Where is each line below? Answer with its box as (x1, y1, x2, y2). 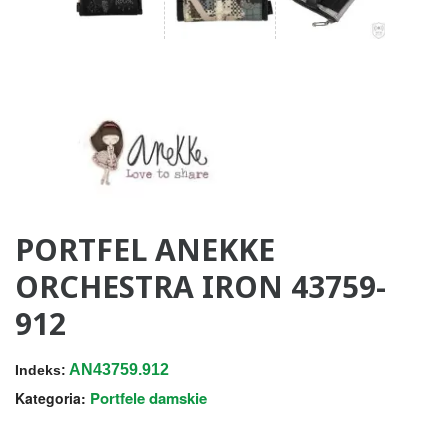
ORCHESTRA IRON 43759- (15, 265, 386, 307)
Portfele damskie (90, 386, 207, 409)
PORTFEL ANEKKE (15, 228, 275, 270)
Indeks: (15, 361, 66, 378)
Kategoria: (15, 387, 86, 408)
